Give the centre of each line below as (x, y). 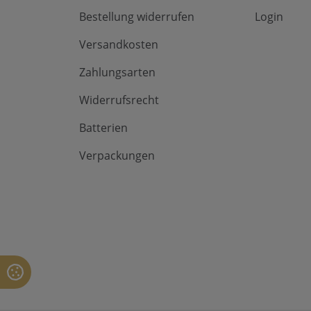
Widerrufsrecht (119, 100)
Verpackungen (117, 155)
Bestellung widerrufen (137, 16)
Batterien (103, 127)
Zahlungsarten (117, 72)
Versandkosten (119, 44)
